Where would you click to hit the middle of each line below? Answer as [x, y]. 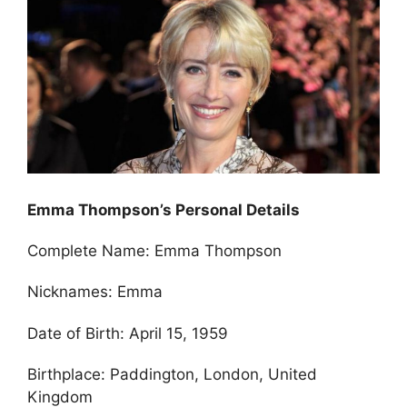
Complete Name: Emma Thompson [154, 251]
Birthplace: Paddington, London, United [172, 375]
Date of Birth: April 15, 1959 [128, 333]
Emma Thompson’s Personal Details [164, 209]
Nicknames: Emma [95, 292]
